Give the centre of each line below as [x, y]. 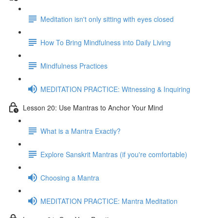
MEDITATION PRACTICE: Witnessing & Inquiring [115, 89]
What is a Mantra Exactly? [81, 131]
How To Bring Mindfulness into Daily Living [106, 42]
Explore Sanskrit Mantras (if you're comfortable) [114, 154]
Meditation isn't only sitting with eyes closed [107, 19]
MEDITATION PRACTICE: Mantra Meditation [109, 201]
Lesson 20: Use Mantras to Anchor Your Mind [93, 107]
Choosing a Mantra [70, 177]
